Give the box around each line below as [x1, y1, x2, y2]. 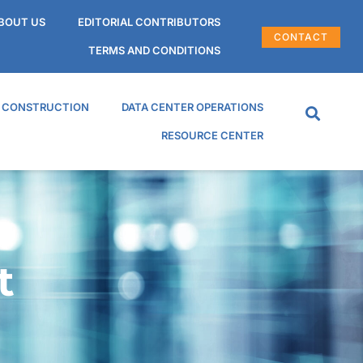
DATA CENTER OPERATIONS [122, 100, 264, 113]
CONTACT [273, 30, 328, 43]
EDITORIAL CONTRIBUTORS [78, 15, 221, 28]
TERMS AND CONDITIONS [88, 44, 221, 57]
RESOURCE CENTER [161, 129, 264, 142]
